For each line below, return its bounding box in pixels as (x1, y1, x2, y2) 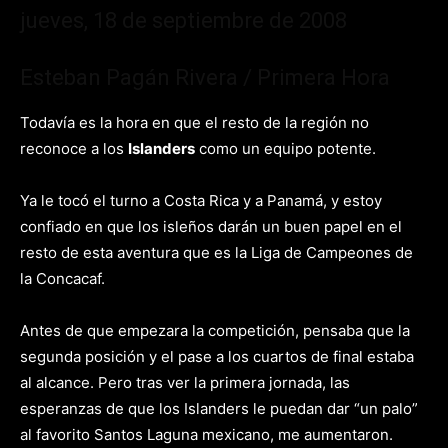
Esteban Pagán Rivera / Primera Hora (20, 65, 390, 90)
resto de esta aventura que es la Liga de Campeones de (20, 243, 413, 262)
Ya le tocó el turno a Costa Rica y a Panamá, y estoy (20, 191, 382, 210)
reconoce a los (20, 139, 128, 158)
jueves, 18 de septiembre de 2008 (20, 8, 347, 33)
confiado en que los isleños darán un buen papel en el (20, 217, 402, 236)
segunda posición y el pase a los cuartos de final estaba (20, 347, 414, 366)
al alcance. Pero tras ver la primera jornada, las (20, 373, 350, 392)
